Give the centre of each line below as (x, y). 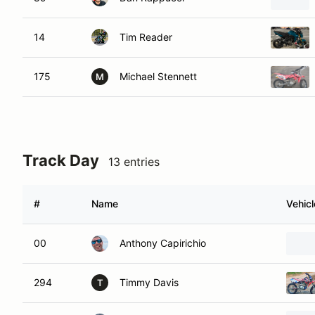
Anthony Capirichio (163, 243)
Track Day (61, 160)
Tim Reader (146, 37)
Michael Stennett (158, 76)
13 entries (134, 162)
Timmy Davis (149, 282)
